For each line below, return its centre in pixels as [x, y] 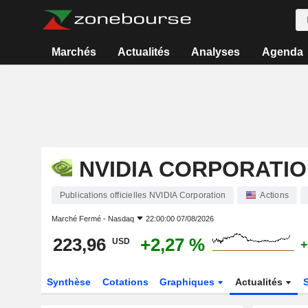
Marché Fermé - [79, 219]
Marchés [74, 52]
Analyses [216, 52]
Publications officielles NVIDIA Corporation [143, 195]
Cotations [125, 282]
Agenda [282, 52]
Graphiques [189, 282]
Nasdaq [121, 219]
